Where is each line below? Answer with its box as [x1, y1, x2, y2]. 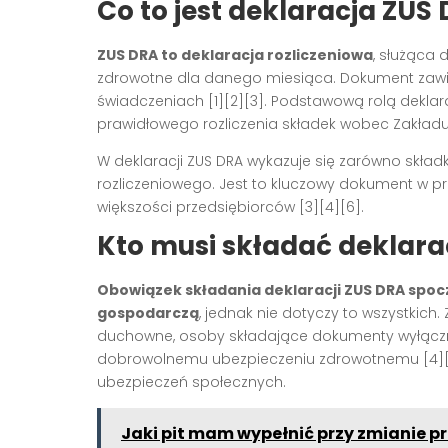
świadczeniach [97, 90, 208, 111]
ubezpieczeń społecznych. [97, 371, 286, 392]
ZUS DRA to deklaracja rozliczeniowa [97, 44, 373, 65]
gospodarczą [97, 302, 199, 323]
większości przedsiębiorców [97, 196, 299, 217]
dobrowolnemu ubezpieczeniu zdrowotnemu [97, 348, 423, 369]
